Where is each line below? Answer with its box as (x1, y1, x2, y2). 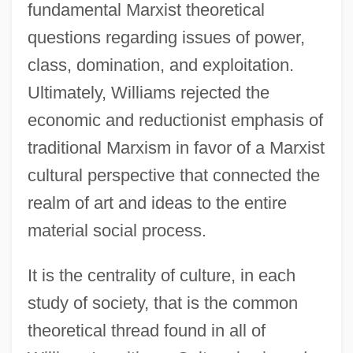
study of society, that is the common (27, 292, 298, 313)
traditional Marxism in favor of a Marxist (27, 137, 325, 158)
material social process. (27, 220, 206, 240)
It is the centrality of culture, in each (27, 265, 295, 285)
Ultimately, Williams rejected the (27, 82, 269, 102)
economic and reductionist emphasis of (27, 110, 323, 130)
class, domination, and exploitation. (27, 54, 294, 75)
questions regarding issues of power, (27, 27, 305, 47)
